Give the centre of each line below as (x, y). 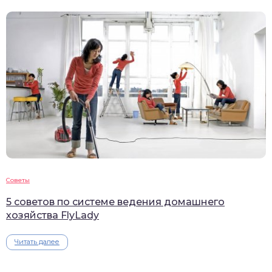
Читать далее (37, 242)
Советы (18, 180)
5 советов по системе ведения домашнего (115, 202)
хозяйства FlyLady (53, 216)
